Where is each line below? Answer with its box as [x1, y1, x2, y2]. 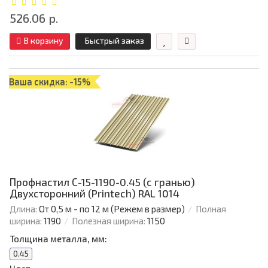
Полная [196, 203, 226, 215]
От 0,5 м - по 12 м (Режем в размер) [39, 203, 185, 215]
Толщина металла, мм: [10, 233, 107, 245]
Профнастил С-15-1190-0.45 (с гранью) [10, 176, 195, 188]
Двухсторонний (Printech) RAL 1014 [10, 187, 179, 200]
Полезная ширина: [72, 215, 145, 227]
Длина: [10, 203, 37, 215]
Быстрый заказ [85, 35, 144, 46]
